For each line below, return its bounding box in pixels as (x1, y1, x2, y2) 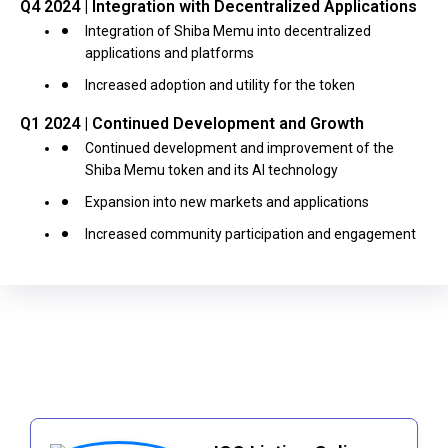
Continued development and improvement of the (85, 140, 394, 156)
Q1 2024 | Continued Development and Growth (20, 114, 364, 133)
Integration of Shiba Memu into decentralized (85, 23, 371, 39)
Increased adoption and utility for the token (85, 77, 355, 93)
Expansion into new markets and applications (85, 194, 369, 210)
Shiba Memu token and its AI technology (85, 162, 338, 178)
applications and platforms (85, 45, 254, 61)
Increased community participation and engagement (85, 226, 416, 242)
